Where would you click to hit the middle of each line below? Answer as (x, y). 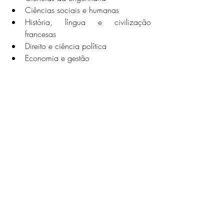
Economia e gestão (57, 58)
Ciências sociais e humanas (72, 10)
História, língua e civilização (88, 22)
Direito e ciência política (66, 46)
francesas (40, 34)
